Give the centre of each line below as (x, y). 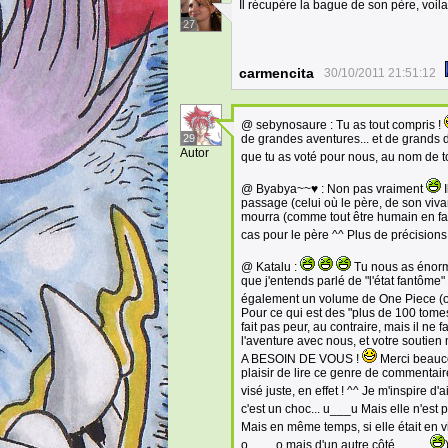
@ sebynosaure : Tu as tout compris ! (342, 125)
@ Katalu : (270, 267)
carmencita (276, 73)
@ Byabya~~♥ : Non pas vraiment (333, 189)
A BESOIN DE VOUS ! (301, 359)
